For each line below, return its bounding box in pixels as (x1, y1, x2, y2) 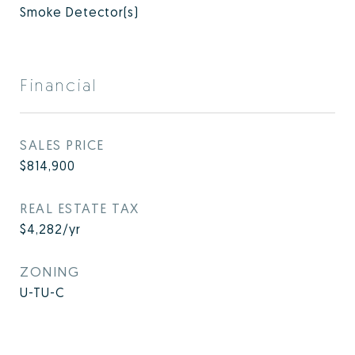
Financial (20, 74, 97, 95)
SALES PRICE (20, 136, 105, 153)
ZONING (20, 263, 79, 280)
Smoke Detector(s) (20, 4, 139, 20)
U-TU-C (20, 284, 65, 300)
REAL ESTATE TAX (20, 200, 139, 216)
